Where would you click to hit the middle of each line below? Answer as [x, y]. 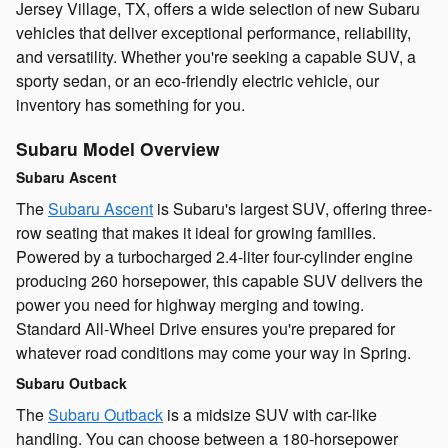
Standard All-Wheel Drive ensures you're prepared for [205, 328]
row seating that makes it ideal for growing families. [196, 232]
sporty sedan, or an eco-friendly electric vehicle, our [197, 80]
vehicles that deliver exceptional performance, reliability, [213, 32]
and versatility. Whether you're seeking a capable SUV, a [216, 56]
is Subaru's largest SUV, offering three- [292, 208]
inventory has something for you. [130, 104]
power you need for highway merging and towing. [190, 304]
